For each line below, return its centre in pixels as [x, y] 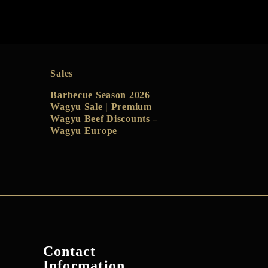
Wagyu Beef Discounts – [104, 119]
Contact [69, 251]
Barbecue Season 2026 [100, 95]
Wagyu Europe [84, 131]
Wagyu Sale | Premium [101, 107]
